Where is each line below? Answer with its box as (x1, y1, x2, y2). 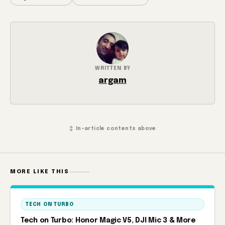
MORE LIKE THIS (10, 168, 69, 175)
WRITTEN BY (94, 65, 131, 71)
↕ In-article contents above (69, 126, 156, 131)
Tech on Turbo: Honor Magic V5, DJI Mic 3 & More (21, 216, 196, 224)
